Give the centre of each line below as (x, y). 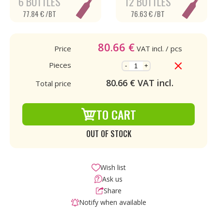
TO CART (116, 114)
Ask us (112, 179)
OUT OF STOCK (108, 134)
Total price (53, 83)
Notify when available (112, 202)
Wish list (113, 167)
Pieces (60, 65)
